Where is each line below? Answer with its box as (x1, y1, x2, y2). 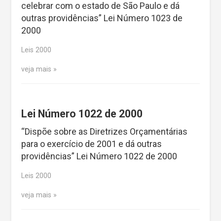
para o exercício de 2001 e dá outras (21, 138, 162, 149)
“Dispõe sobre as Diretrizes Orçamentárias (21, 126, 187, 137)
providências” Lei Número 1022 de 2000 (21, 150, 177, 161)
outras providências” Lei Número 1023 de (21, 12, 183, 23)
